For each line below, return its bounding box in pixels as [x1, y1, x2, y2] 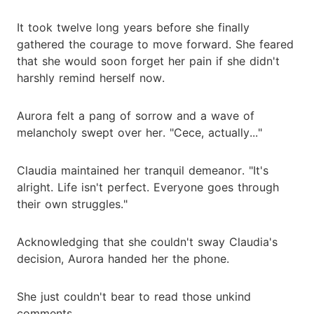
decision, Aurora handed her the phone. [17, 251, 229, 266]
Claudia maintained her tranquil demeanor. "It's [17, 163, 268, 177]
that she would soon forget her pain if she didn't [17, 53, 280, 68]
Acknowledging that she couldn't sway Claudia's [17, 234, 278, 249]
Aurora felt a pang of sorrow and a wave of [17, 108, 254, 123]
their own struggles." [17, 196, 128, 211]
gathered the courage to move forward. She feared [17, 36, 294, 51]
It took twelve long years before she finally [17, 20, 250, 34]
